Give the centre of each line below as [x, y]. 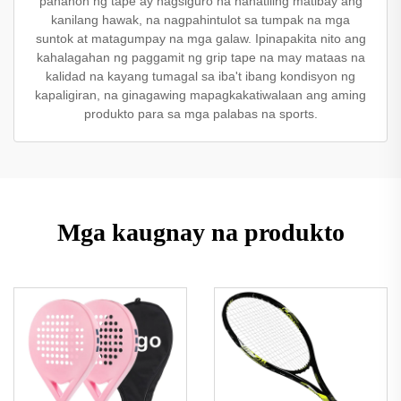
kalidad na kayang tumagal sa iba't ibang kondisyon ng [200, 76]
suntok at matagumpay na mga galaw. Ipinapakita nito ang [200, 38]
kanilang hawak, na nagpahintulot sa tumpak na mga [200, 20]
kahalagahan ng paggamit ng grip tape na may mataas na [200, 57]
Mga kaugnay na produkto [200, 232]
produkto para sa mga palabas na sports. [200, 114]
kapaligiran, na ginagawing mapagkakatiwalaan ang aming [200, 95]
